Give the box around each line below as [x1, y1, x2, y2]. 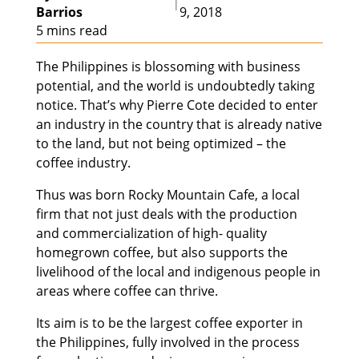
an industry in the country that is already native [35, 115, 322, 134]
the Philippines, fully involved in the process [35, 333, 300, 352]
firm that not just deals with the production [35, 205, 297, 224]
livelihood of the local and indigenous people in [35, 263, 321, 281]
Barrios [35, 3, 83, 22]
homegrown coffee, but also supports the [35, 244, 288, 262]
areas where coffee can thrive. [35, 282, 218, 301]
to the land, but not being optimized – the [35, 135, 286, 153]
